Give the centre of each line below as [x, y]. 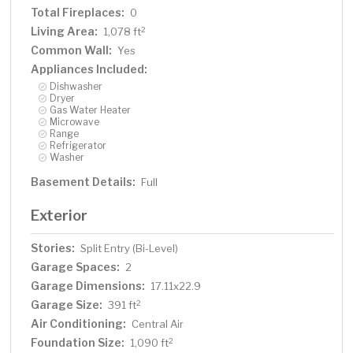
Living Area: [65, 32]
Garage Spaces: [76, 267]
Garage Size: [67, 305]
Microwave [75, 122]
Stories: [53, 248]
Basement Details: [84, 182]
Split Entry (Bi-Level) [130, 249]
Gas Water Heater [91, 110]
